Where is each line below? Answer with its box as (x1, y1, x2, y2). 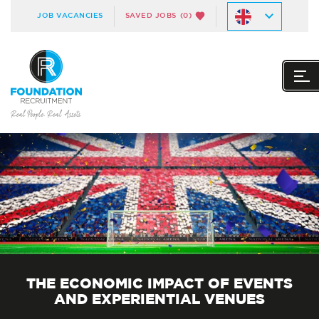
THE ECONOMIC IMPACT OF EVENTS (26, 277, 293, 291)
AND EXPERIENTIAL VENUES (54, 293, 265, 307)
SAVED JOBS (125, 12, 177, 19)
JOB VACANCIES (37, 12, 103, 19)
